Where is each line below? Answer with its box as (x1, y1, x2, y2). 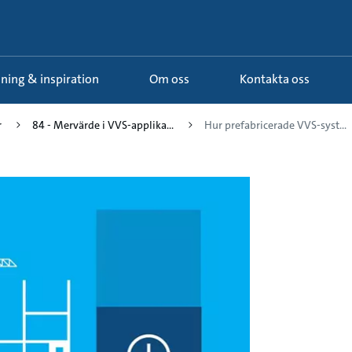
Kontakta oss (247, 71, 310, 88)
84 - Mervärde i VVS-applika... (32, 118, 174, 132)
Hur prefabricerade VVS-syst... (204, 118, 346, 132)
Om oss (158, 71, 189, 88)
